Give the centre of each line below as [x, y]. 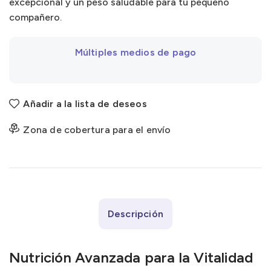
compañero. [35, 17]
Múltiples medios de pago [135, 52]
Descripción [135, 214]
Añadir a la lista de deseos [85, 103]
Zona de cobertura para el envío [97, 129]
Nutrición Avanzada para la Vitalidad [131, 257]
